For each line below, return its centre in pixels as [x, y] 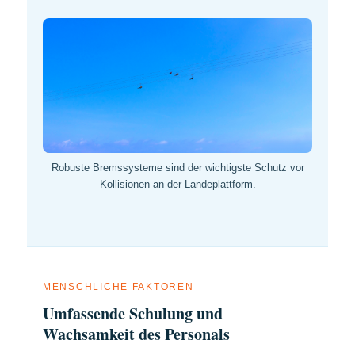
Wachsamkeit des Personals [136, 334]
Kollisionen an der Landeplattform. [177, 184]
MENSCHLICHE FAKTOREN [118, 286]
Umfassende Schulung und [133, 313]
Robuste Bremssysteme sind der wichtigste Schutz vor [177, 167]
